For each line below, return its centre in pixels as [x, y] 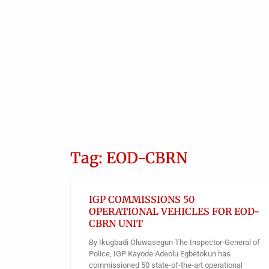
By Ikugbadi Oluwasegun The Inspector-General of [174, 243]
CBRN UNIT [116, 224]
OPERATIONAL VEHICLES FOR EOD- [174, 212]
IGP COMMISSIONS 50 [142, 200]
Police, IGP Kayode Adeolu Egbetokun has [160, 254]
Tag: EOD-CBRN [129, 158]
